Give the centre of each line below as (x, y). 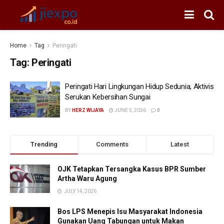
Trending (44, 144)
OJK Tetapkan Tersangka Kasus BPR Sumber (132, 169)
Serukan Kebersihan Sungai (108, 97)
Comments (112, 144)
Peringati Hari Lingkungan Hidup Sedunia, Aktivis (139, 86)
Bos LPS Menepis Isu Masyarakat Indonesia (130, 211)
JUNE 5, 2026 (130, 110)
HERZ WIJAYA (88, 110)
